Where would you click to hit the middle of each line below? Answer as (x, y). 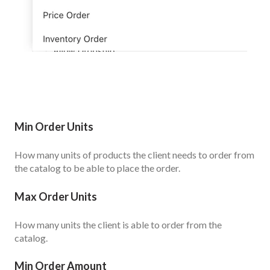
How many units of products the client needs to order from (134, 155)
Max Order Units (56, 196)
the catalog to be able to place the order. (97, 168)
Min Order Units (54, 126)
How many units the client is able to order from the (118, 224)
